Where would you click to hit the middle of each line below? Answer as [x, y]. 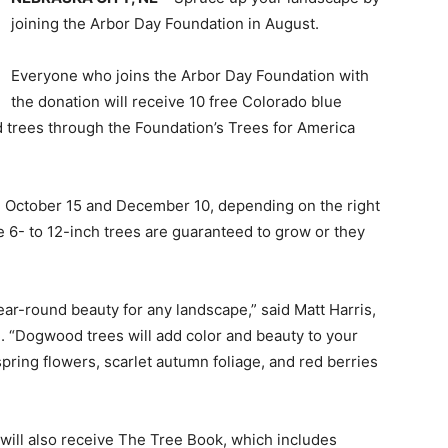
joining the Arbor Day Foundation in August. [165, 23]
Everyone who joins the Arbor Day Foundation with [190, 75]
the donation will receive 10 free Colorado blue [176, 101]
